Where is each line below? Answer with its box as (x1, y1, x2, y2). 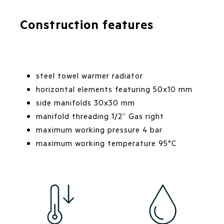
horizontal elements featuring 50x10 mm (36, 83, 192, 94)
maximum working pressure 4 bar (36, 124, 162, 135)
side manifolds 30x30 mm (36, 97, 135, 108)
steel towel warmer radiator (36, 70, 143, 81)
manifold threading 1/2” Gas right (36, 110, 164, 121)
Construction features (20, 16, 153, 33)
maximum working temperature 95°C (36, 137, 177, 148)
